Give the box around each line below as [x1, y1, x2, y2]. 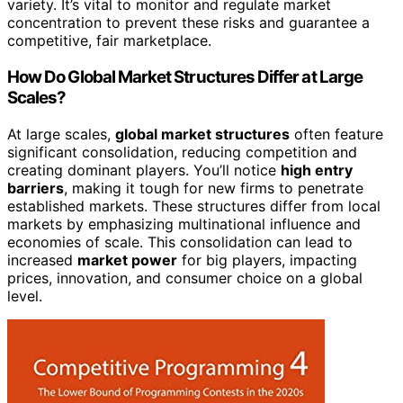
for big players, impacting [177, 250, 357, 269]
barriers [7, 178, 64, 197]
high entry [281, 160, 353, 179]
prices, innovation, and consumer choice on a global [7, 268, 363, 287]
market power [77, 250, 177, 269]
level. [7, 286, 42, 305]
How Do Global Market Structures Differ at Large [7, 66, 363, 87]
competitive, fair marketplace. [7, 31, 211, 50]
